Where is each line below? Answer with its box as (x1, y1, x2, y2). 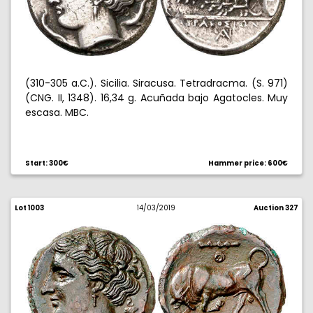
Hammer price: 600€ (208, 159, 288, 168)
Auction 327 (253, 203, 298, 212)
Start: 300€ (25, 159, 68, 168)
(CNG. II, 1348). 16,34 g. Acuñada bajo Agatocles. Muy (25, 91, 288, 105)
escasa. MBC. (25, 105, 89, 119)
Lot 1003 (15, 203, 44, 212)
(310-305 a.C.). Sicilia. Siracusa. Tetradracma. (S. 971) (25, 76, 288, 90)
